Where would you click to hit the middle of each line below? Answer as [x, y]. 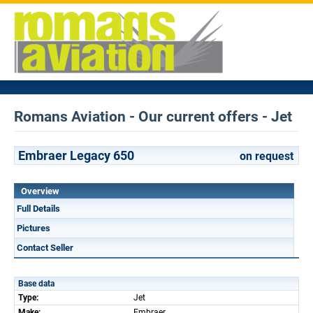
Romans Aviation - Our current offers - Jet [153, 117]
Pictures [34, 228]
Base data [36, 284]
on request [267, 156]
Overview [40, 191]
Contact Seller [45, 248]
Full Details [38, 209]
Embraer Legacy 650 [76, 155]
